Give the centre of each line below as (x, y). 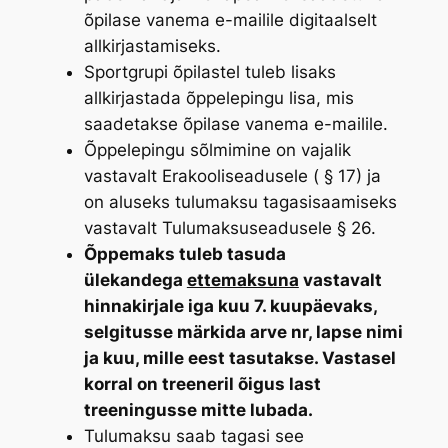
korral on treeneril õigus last (202, 384)
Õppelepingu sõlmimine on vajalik (217, 150)
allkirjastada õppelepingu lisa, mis (218, 98)
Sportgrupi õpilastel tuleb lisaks (209, 72)
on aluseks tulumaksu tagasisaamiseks (240, 202)
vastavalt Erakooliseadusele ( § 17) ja (232, 176)
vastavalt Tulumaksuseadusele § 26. (229, 228)
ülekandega (135, 280)
